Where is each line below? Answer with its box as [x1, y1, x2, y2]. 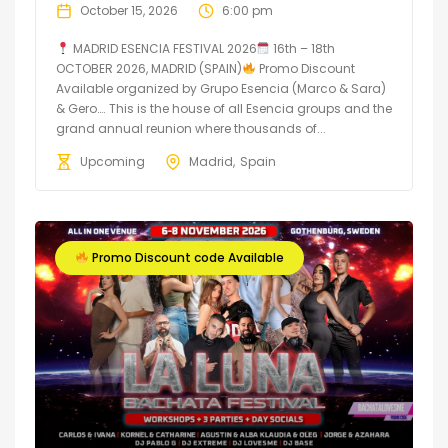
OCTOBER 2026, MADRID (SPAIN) [56, 59, 242, 77]
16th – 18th [270, 39, 336, 57]
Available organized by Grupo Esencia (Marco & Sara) [56, 79, 386, 97]
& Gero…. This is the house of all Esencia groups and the [56, 99, 392, 117]
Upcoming [80, 152, 145, 170]
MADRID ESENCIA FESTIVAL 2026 [69, 39, 257, 57]
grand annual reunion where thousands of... [56, 119, 326, 137]
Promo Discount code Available [88, 248, 284, 266]
